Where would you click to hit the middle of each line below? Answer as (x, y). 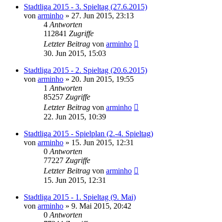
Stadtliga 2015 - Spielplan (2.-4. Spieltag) (88, 133)
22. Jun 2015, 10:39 (75, 116)
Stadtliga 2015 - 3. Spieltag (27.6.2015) (85, 6)
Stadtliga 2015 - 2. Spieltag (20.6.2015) (85, 70)
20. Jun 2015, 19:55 (103, 79)
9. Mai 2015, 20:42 (101, 206)
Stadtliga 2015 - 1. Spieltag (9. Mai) (80, 197)
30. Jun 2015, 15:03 (75, 53)
